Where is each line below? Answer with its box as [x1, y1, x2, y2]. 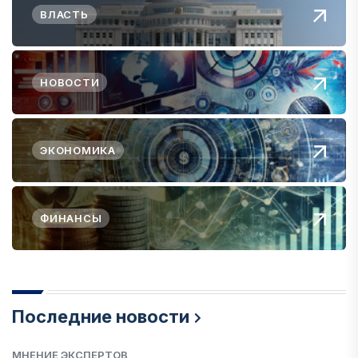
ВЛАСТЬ [40, 8, 89, 22]
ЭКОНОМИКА [40, 144, 117, 157]
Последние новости [12, 306, 189, 328]
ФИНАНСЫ [40, 212, 102, 225]
